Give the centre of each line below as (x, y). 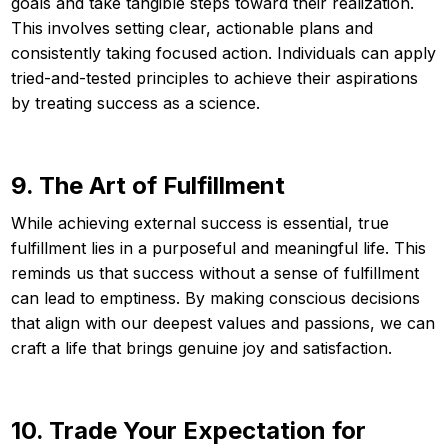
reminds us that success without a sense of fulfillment (215, 272)
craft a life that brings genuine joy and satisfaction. (201, 347)
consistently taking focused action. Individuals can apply (223, 52)
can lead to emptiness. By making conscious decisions (215, 297)
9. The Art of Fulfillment (148, 185)
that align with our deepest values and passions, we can (223, 322)
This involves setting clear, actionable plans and (192, 27)
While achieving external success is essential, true (200, 222)
